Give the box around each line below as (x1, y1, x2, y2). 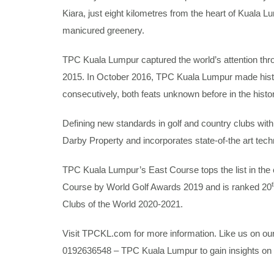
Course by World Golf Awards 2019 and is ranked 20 (62, 182, 272, 192)
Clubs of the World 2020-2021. (62, 199, 183, 209)
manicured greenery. (62, 25, 144, 35)
